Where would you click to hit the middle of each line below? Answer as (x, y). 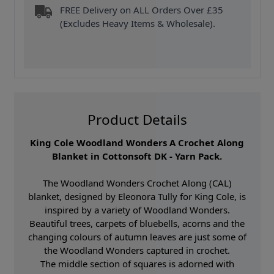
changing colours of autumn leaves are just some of (137, 236)
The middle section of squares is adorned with (137, 263)
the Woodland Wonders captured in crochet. (137, 250)
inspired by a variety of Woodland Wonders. (137, 209)
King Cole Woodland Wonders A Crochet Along (137, 142)
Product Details (137, 119)
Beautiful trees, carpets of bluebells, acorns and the (137, 223)
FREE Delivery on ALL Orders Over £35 (142, 10)
